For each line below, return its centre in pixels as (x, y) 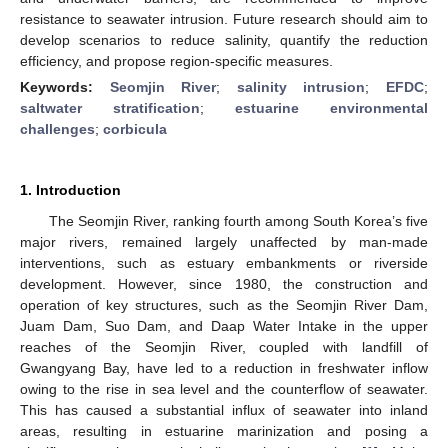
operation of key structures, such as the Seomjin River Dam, (224, 304)
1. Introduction (70, 189)
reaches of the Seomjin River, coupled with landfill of (224, 346)
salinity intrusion (301, 86)
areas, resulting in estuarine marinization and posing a (224, 430)
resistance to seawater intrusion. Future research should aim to (224, 18)
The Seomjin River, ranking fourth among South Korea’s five (238, 220)
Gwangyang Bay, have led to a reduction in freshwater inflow (224, 367)
